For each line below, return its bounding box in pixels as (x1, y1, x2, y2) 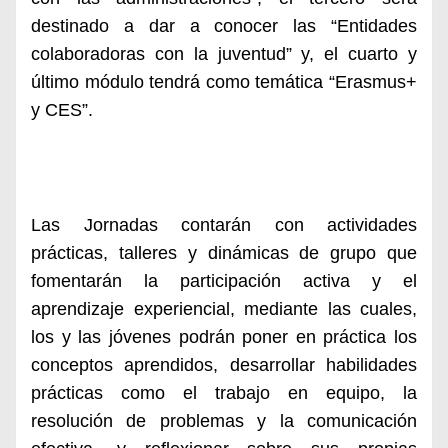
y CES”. (31, 99, 93, 120)
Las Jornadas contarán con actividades (31, 214, 417, 235)
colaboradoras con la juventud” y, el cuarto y (31, 43, 417, 64)
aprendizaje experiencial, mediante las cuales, (31, 298, 417, 319)
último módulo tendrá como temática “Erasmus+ (31, 71, 417, 92)
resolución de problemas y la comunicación (31, 410, 417, 431)
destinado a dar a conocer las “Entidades (31, 15, 417, 36)
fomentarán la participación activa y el (31, 270, 417, 291)
